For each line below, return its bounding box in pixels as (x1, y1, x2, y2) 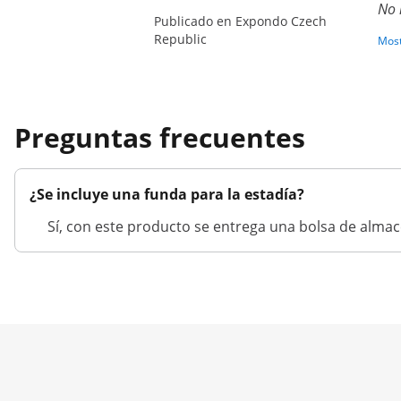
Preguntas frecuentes (14, 119, 305, 156)
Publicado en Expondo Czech (154, 13, 327, 30)
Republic (154, 30, 207, 47)
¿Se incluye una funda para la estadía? (30, 184, 304, 204)
